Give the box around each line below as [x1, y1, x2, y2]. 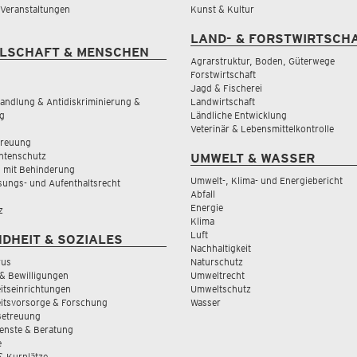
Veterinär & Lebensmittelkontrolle [190, 123, 334, 135]
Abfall [190, 188, 215, 200]
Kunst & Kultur [190, 3, 254, 15]
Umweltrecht [190, 269, 245, 281]
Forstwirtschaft [190, 69, 256, 80]
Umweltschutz [190, 283, 251, 295]
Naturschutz [190, 256, 243, 268]
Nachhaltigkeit [190, 242, 251, 254]
